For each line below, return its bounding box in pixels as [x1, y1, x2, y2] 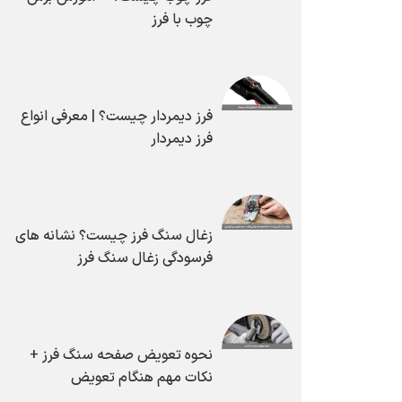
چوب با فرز [161, 9, 222, 31]
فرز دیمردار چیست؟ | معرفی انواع [30, 106, 222, 128]
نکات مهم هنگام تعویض [80, 367, 222, 389]
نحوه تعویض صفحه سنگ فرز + [39, 345, 222, 367]
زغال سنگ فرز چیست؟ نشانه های [24, 225, 222, 248]
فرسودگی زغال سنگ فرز [86, 248, 222, 270]
